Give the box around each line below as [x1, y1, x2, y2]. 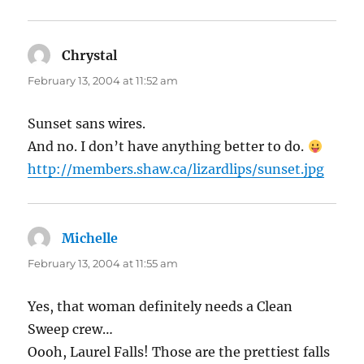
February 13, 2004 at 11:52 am [28, 74, 179, 88]
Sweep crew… [28, 321, 114, 338]
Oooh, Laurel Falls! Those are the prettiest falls [28, 344, 331, 361]
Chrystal [62, 47, 118, 64]
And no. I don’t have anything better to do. [28, 138, 308, 155]
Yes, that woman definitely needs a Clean [28, 298, 293, 315]
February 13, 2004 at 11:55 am [28, 257, 179, 271]
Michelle [62, 230, 119, 247]
